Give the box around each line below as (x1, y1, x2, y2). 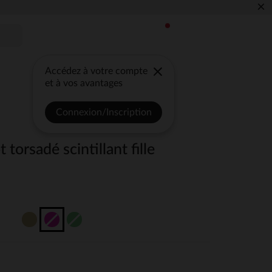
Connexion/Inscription (55, 107, 152, 117)
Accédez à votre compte (45, 66, 148, 76)
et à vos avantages (45, 78, 123, 88)
